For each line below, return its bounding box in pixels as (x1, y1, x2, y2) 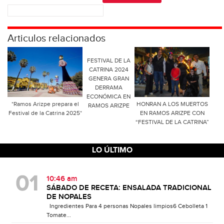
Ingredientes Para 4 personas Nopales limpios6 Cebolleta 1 (46, 202, 207, 210)
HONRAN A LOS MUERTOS (136, 100, 208, 108)
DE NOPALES (46, 192, 91, 202)
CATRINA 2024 (88, 66, 128, 73)
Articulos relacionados (7, 32, 105, 45)
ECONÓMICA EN (86, 93, 130, 100)
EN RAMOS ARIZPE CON (139, 109, 204, 117)
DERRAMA (94, 84, 122, 91)
